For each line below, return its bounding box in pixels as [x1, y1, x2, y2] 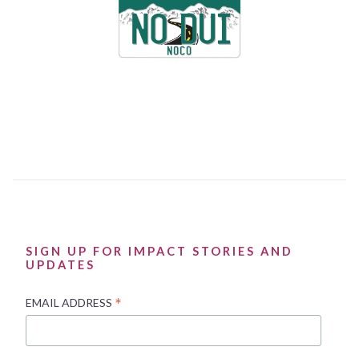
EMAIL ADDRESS [26, 296, 115, 310]
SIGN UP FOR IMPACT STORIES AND [26, 244, 293, 259]
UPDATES [26, 258, 95, 272]
